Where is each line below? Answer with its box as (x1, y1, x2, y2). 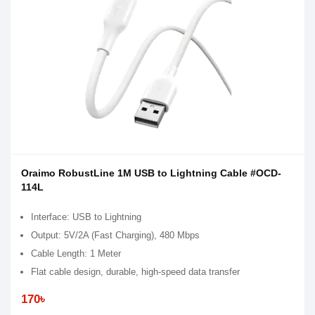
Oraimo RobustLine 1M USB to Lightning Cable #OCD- (21, 167, 281, 179)
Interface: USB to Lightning (31, 212, 141, 222)
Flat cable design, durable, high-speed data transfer (31, 266, 240, 277)
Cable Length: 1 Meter (31, 248, 121, 259)
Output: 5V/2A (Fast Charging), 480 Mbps (31, 230, 200, 240)
